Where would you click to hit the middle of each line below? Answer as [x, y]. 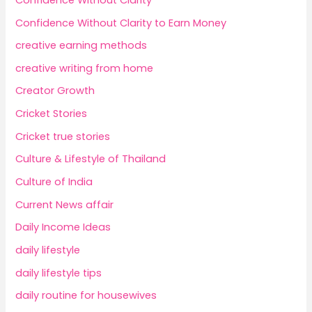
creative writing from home [85, 68]
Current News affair [65, 204]
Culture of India [54, 182]
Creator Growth [55, 91]
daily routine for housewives [86, 296]
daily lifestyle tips [59, 273]
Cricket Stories [52, 114]
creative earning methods [81, 46]
